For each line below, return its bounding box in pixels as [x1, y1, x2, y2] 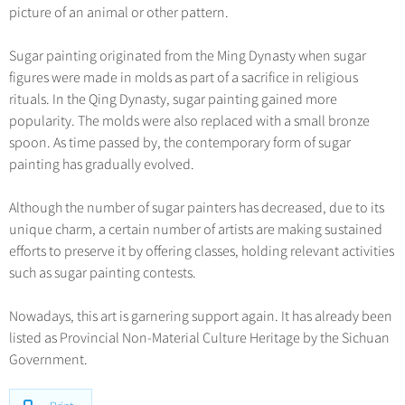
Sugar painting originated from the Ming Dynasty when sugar [9, 47, 366, 65]
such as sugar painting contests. [9, 264, 196, 282]
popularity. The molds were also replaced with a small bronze [9, 112, 370, 130]
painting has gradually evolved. [9, 155, 194, 174]
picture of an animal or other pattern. [9, 4, 229, 22]
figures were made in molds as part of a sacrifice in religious [9, 69, 358, 87]
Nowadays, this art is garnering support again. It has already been [9, 307, 392, 325]
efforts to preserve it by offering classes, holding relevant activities [9, 242, 394, 260]
